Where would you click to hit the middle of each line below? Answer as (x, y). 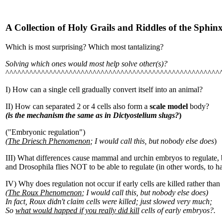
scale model (169, 106)
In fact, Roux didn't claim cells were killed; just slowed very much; (109, 201)
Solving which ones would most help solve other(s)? (86, 63)
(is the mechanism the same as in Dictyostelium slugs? (92, 115)
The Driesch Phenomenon (49, 141)
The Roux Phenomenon (45, 192)
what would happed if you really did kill (77, 210)
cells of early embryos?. (177, 210)
